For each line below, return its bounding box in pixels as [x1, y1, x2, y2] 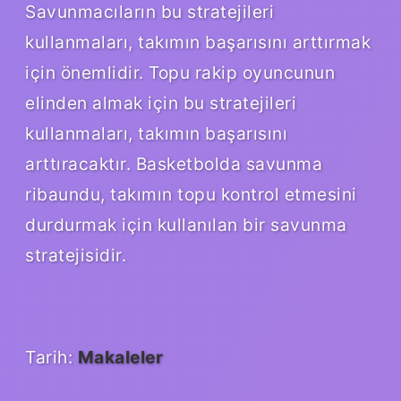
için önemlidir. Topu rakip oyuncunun [25, 61, 335, 83]
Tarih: [25, 346, 78, 368]
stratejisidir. [25, 243, 126, 266]
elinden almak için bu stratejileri [25, 91, 296, 114]
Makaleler [77, 346, 163, 368]
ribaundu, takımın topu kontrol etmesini [25, 183, 357, 205]
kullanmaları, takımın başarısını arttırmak [25, 30, 371, 53]
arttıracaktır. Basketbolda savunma [25, 152, 322, 175]
